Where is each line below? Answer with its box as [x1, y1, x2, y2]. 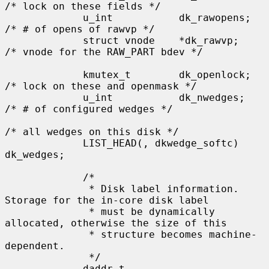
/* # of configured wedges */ [5, 103, 173, 115]
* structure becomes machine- [5, 228, 89, 240]
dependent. [5, 240, 65, 252]
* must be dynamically [5, 205, 89, 217]
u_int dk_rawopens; [5, 11, 83, 23]
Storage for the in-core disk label [5, 194, 209, 206]
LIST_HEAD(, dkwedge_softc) [5, 137, 83, 149]
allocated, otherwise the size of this [5, 217, 227, 229]
